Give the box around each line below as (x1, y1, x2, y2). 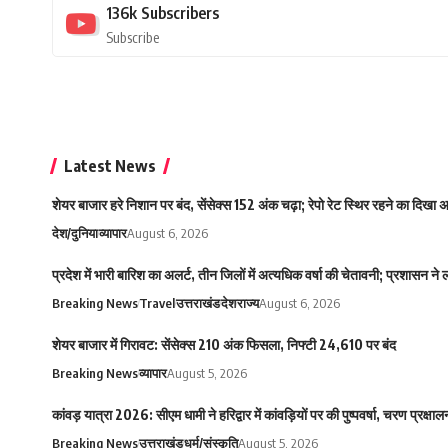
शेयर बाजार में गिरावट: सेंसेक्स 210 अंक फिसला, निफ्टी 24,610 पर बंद (52, 336, 396, 354)
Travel (139, 295, 175, 312)
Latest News (64, 156, 156, 177)
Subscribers (141, 3, 219, 24)
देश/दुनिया (52, 225, 98, 242)
